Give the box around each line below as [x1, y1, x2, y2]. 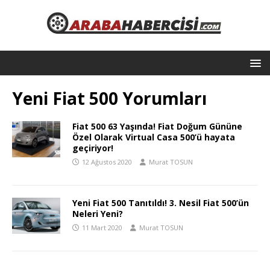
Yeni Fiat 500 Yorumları [12, 86, 207, 110]
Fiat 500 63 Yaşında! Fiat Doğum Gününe [72, 120, 242, 132]
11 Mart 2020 [82, 222, 122, 232]
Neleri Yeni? [72, 207, 123, 219]
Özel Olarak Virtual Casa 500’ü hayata [72, 131, 235, 143]
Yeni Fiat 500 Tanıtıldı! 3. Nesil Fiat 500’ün [72, 196, 249, 209]
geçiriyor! [72, 142, 113, 154]
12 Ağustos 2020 [82, 157, 132, 166]
